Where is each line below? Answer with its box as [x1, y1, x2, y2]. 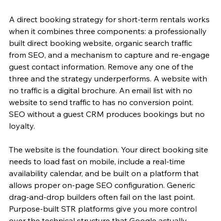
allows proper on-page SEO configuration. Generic [9, 180, 197, 190]
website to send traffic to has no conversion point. [9, 97, 195, 107]
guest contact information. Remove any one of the [9, 61, 195, 72]
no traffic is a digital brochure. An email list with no [9, 85, 194, 95]
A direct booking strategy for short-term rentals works [9, 14, 212, 24]
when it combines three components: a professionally [9, 26, 209, 36]
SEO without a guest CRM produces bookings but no [9, 109, 207, 119]
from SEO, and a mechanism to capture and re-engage [9, 49, 212, 60]
